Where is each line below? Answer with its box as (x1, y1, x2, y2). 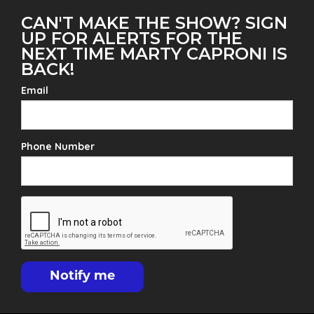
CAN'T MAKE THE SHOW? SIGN (21, 13, 287, 34)
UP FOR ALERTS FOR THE (21, 28, 243, 49)
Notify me (50, 270, 115, 284)
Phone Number (21, 140, 95, 153)
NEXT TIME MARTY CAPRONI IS (21, 43, 287, 64)
